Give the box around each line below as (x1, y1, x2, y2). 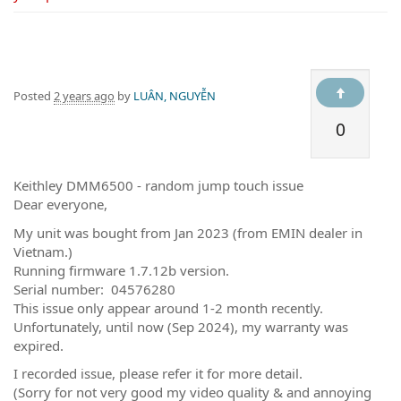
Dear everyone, (13, 195, 107, 213)
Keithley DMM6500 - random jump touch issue (13, 176, 303, 194)
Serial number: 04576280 (13, 279, 175, 298)
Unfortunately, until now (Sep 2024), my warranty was (13, 317, 348, 336)
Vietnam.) (13, 242, 73, 260)
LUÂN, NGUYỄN (133, 88, 216, 104)
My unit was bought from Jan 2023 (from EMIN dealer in (13, 223, 363, 242)
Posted (13, 88, 54, 104)
